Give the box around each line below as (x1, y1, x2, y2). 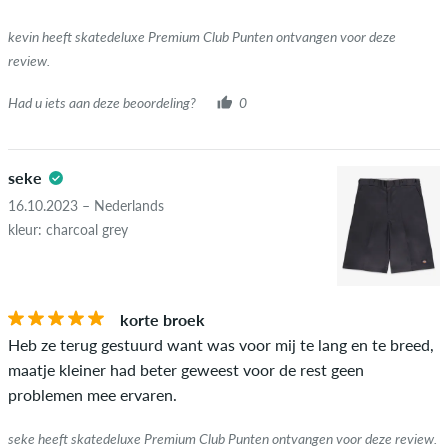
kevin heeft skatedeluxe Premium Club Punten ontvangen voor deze (8, 28, 396, 46)
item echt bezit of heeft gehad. (8, 38, 221, 58)
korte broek (120, 309, 205, 329)
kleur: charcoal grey (8, 220, 128, 238)
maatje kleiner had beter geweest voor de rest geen (8, 359, 364, 379)
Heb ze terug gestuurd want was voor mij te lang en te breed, (8, 334, 434, 354)
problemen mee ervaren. (8, 384, 177, 404)
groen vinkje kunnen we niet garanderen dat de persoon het (8, 13, 424, 33)
